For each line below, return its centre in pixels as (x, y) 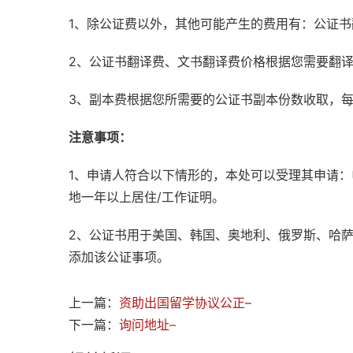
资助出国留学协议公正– (185, 303)
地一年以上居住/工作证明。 (147, 197)
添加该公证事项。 (119, 257)
